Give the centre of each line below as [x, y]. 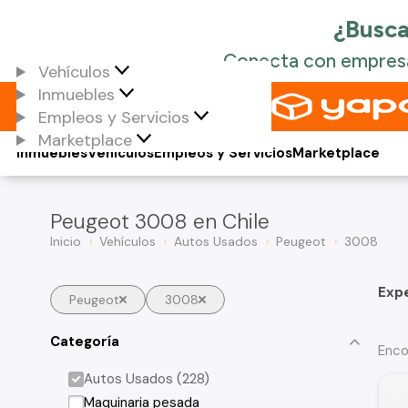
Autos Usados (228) [147, 379]
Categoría [85, 341]
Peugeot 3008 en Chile [160, 221]
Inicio [66, 241]
